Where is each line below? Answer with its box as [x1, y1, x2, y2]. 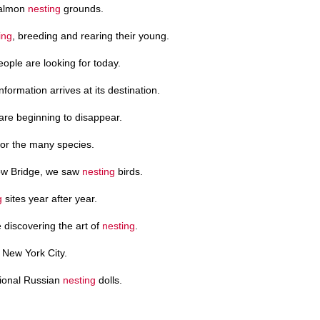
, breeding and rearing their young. [12, 29, 169, 41]
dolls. [96, 274, 122, 286]
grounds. [61, 2, 104, 14]
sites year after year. [2, 192, 97, 204]
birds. [115, 165, 143, 177]
